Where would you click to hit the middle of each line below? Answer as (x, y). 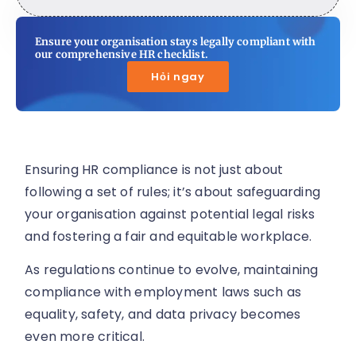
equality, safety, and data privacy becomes (163, 315)
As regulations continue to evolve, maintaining (172, 270)
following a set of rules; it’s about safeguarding (173, 192)
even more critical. (85, 337)
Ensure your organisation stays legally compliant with (176, 42)
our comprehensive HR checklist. (122, 55)
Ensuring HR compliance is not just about (154, 170)
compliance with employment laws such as (163, 292)
